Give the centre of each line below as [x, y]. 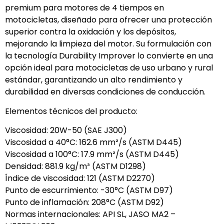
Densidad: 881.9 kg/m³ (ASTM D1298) [75, 166]
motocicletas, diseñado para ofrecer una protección [108, 20]
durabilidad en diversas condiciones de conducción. [105, 92]
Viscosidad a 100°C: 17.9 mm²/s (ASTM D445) [92, 154]
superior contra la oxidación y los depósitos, [90, 32]
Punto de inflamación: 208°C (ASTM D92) [84, 202]
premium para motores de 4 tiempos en [84, 8]
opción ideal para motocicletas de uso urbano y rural [109, 68]
